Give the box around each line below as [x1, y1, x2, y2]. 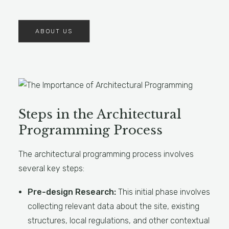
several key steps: [18, 164, 84, 173]
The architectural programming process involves [18, 149, 194, 159]
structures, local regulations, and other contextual [28, 216, 210, 225]
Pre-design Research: [28, 187, 116, 197]
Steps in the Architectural [18, 107, 181, 122]
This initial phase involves [116, 187, 210, 197]
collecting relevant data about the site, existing [28, 201, 199, 211]
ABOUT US [35, 27, 73, 35]
